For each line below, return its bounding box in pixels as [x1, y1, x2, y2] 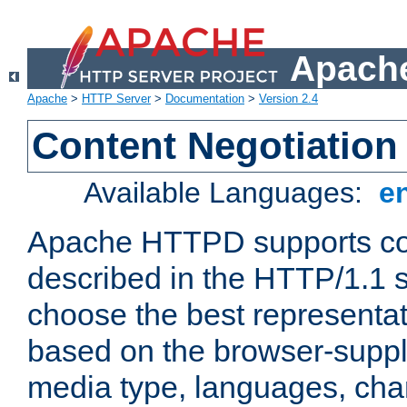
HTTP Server [82, 92, 151, 106]
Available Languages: [84, 176, 372, 210]
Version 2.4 [259, 92, 318, 106]
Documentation [165, 92, 244, 106]
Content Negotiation [32, 124, 399, 168]
